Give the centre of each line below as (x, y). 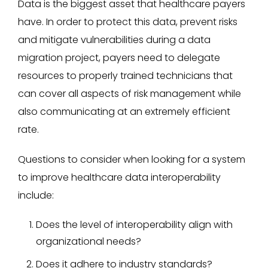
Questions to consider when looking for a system (132, 159)
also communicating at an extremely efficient (124, 111)
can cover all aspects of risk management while (130, 93)
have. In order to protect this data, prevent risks (128, 22)
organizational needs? (89, 241)
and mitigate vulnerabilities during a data (114, 39)
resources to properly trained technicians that (125, 75)
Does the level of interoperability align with (134, 224)
